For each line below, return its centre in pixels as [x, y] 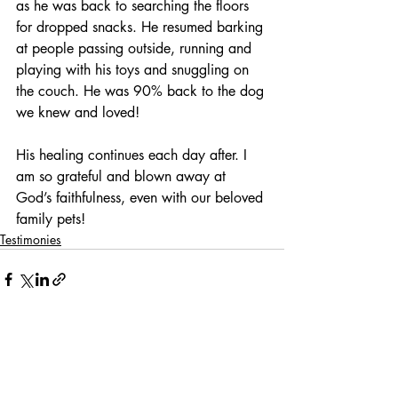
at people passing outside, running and [136, 49]
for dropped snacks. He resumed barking [142, 28]
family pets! [51, 219]
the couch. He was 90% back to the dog [142, 92]
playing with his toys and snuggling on [135, 70]
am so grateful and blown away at [123, 177]
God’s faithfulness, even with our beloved [142, 198]
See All [266, 345]
